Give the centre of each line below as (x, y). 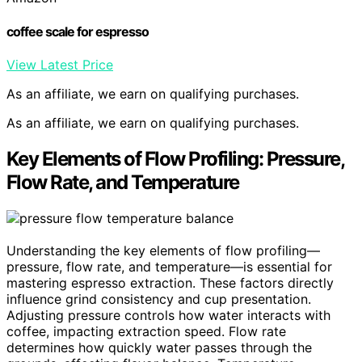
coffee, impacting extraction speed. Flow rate (146, 331)
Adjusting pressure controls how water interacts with (168, 315)
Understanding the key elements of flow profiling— (163, 250)
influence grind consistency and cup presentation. (159, 299)
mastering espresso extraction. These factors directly (170, 282)
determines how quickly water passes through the (159, 347)
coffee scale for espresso (78, 31)
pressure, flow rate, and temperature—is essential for (169, 266)
